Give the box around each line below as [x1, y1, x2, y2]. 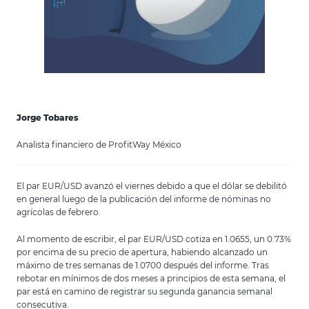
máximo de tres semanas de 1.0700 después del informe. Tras [17, 260, 269, 270]
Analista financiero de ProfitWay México [17, 139, 181, 150]
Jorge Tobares [17, 112, 79, 123]
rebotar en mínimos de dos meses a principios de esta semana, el [17, 273, 286, 283]
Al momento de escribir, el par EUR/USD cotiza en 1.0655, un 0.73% [17, 234, 291, 244]
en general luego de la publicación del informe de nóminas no [17, 194, 271, 204]
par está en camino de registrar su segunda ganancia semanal [17, 286, 272, 297]
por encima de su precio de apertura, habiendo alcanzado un [17, 247, 268, 257]
